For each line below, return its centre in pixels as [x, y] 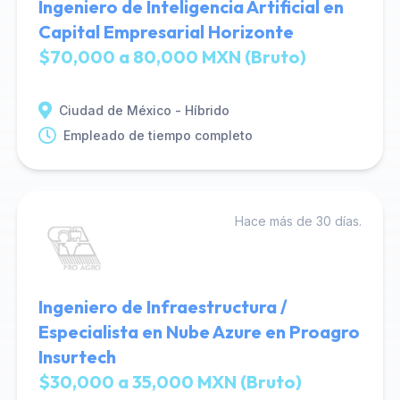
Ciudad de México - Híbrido [144, 110]
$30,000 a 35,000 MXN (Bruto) [170, 382]
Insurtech [77, 357]
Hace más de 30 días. [299, 221]
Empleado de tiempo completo [158, 135]
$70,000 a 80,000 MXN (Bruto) [172, 57]
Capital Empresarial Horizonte [166, 32]
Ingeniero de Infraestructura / [162, 307]
